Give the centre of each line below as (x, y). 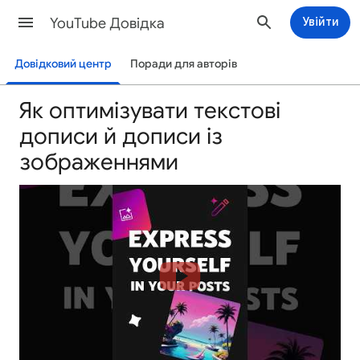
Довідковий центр (63, 64)
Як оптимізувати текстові (150, 110)
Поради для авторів (183, 64)
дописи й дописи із (121, 136)
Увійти (320, 22)
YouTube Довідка (107, 23)
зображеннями (99, 162)
